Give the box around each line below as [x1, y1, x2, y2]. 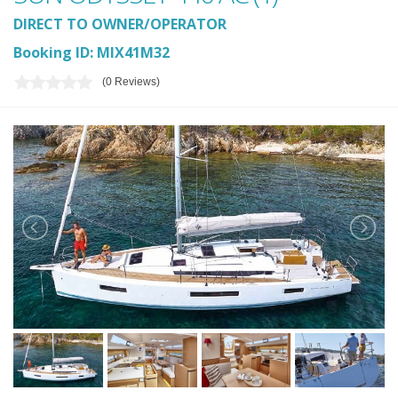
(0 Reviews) [102, 76, 160, 89]
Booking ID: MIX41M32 [13, 42, 170, 62]
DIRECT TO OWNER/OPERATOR [13, 13, 227, 34]
